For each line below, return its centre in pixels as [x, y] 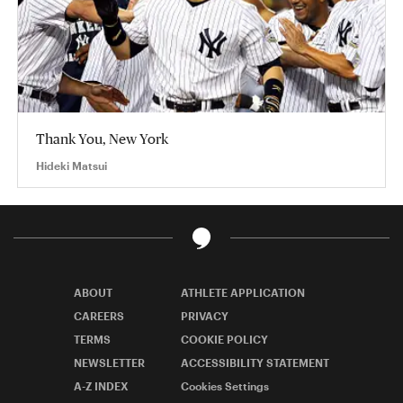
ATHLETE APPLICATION [243, 292]
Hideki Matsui [72, 165]
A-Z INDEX [101, 385]
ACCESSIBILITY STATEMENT [255, 362]
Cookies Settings [225, 385]
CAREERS [99, 315]
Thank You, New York [102, 138]
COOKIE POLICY [224, 339]
